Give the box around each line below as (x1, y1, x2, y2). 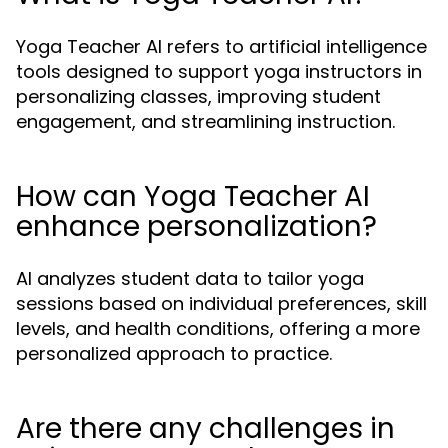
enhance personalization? (16, 207, 377, 247)
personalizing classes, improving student (16, 84, 381, 110)
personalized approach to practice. (16, 341, 332, 367)
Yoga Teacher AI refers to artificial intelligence (16, 34, 427, 60)
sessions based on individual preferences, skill (16, 291, 427, 317)
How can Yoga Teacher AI (16, 177, 370, 217)
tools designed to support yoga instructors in (16, 59, 422, 85)
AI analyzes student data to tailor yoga (16, 266, 364, 292)
